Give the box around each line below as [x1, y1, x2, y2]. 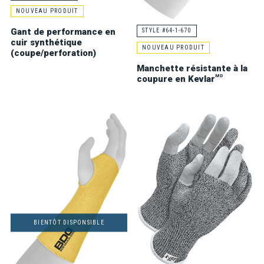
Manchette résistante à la [137, 62, 247, 74]
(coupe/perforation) [10, 48, 96, 59]
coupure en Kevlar [137, 73, 215, 84]
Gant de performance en [10, 27, 115, 38]
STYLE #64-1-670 [142, 27, 192, 34]
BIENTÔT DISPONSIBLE [34, 219, 104, 226]
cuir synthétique [10, 37, 82, 48]
